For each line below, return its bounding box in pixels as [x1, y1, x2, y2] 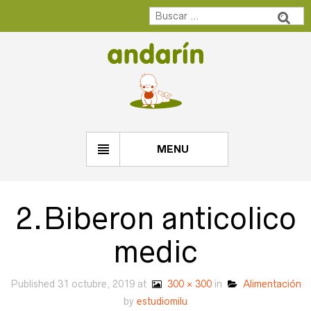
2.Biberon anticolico [15, 202, 296, 236]
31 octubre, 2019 [57, 278, 135, 290]
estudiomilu [137, 296, 187, 308]
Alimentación [237, 278, 301, 290]
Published [10, 278, 58, 290]
